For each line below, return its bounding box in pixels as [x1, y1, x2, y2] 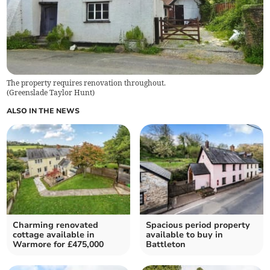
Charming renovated [13, 219, 99, 231]
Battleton [146, 239, 186, 251]
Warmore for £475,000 [13, 239, 104, 251]
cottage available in [13, 229, 95, 241]
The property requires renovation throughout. [7, 78, 166, 88]
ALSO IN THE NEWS [7, 106, 80, 116]
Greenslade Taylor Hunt [9, 88, 93, 98]
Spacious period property [146, 219, 250, 231]
